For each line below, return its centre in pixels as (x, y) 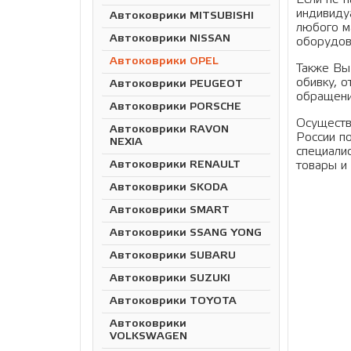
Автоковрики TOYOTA (173, 301)
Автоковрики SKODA (169, 188)
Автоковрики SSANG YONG (186, 233)
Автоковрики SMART (170, 210)
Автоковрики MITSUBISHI (182, 16)
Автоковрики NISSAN (170, 39)
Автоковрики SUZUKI (170, 279)
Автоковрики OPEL (164, 62)
